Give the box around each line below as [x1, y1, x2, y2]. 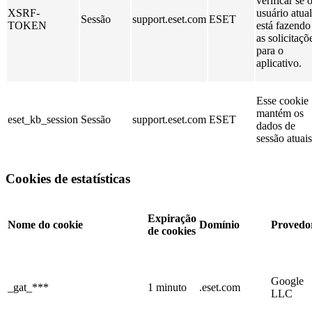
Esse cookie [256, 94, 309, 107]
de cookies [148, 225, 196, 237]
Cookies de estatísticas [6, 171, 130, 186]
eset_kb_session [8, 113, 78, 125]
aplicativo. [256, 56, 302, 69]
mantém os [256, 107, 304, 119]
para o [256, 44, 283, 56]
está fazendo [256, 19, 311, 31]
